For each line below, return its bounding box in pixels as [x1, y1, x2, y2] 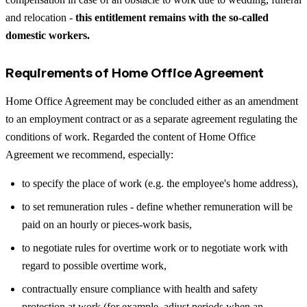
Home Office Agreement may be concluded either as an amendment [5, 95, 298, 107]
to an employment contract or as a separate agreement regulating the [5, 112, 297, 125]
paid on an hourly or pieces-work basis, [22, 218, 192, 230]
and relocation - [5, 11, 75, 23]
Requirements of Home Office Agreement [5, 64, 264, 81]
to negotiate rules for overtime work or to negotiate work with [22, 241, 288, 254]
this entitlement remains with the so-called [75, 11, 269, 23]
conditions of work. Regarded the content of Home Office [5, 130, 256, 143]
